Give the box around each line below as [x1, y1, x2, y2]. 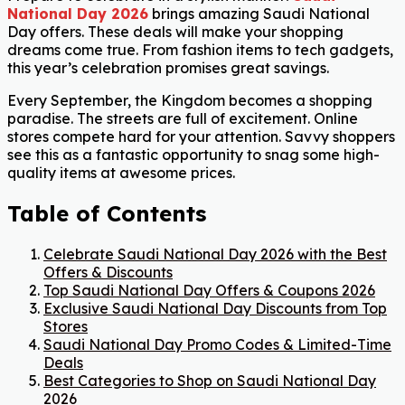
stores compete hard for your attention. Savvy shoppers [7, 127, 395, 146]
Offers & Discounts [43, 263, 173, 282]
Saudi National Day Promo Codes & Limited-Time [43, 335, 391, 354]
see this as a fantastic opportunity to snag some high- [7, 146, 380, 165]
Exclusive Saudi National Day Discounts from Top [43, 299, 387, 318]
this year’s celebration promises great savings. [7, 59, 329, 78]
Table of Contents [7, 200, 206, 228]
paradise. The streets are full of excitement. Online [7, 109, 358, 128]
